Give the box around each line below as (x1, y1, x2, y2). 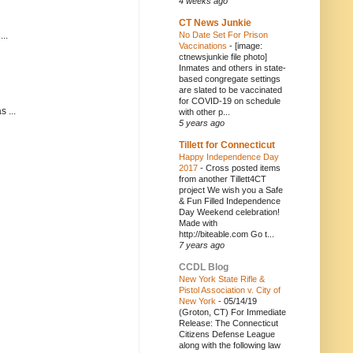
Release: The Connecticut (179, 318, 278, 328)
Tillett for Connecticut (179, 139, 275, 150)
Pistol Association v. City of (179, 285, 281, 295)
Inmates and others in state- (179, 63, 286, 72)
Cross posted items (206, 163, 281, 173)
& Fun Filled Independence (179, 196, 281, 206)
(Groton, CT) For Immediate (179, 307, 286, 317)
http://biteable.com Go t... (179, 229, 274, 239)
